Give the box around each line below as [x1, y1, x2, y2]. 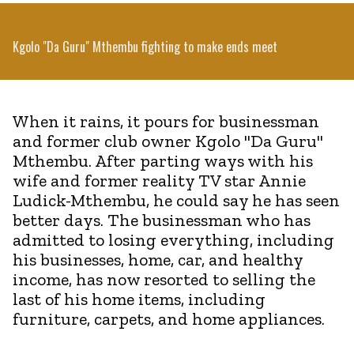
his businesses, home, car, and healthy [13, 248, 303, 270]
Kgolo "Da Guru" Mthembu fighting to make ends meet [13, 36, 277, 56]
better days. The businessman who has [13, 209, 311, 231]
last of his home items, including [13, 288, 265, 310]
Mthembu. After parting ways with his [13, 149, 313, 171]
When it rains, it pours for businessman [13, 110, 319, 132]
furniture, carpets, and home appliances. [13, 307, 325, 330]
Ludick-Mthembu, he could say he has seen [13, 189, 340, 211]
